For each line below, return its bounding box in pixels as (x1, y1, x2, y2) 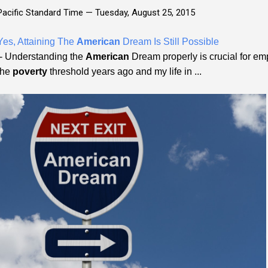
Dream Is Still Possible (120, 36, 219, 47)
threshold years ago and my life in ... (47, 66, 202, 77)
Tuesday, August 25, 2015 (95, 7, 195, 18)
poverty (13, 66, 47, 77)
